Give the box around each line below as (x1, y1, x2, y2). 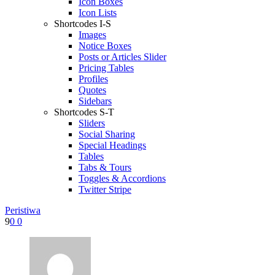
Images (79, 29, 106, 40)
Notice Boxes (79, 40, 131, 51)
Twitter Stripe (79, 184, 131, 195)
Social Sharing (79, 128, 135, 139)
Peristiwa (5, 204, 41, 215)
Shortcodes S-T (54, 106, 114, 117)
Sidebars (79, 95, 112, 106)
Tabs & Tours (79, 161, 131, 172)
